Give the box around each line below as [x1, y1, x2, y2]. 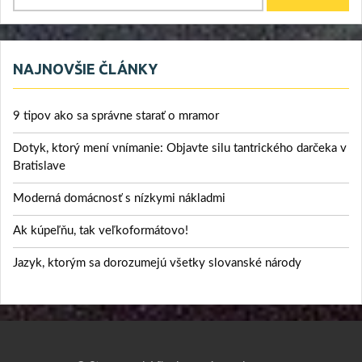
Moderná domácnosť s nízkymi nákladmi [13, 192, 225, 205]
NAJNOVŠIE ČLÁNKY [13, 61, 158, 78]
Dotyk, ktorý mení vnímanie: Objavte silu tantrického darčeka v [13, 142, 347, 155]
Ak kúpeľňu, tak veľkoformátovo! [13, 225, 188, 238]
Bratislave [13, 160, 65, 173]
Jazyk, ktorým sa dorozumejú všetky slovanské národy [13, 257, 301, 270]
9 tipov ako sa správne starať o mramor [13, 110, 219, 123]
